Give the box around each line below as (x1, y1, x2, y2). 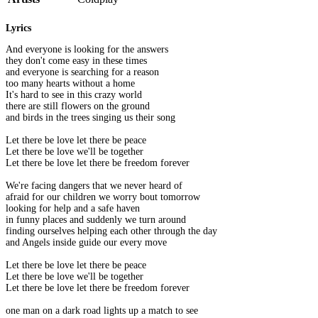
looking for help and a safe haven (6, 203, 140, 214)
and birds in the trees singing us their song (6, 112, 175, 124)
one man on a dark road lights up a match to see (6, 305, 198, 317)
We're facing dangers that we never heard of (6, 180, 182, 192)
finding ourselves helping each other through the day (6, 226, 217, 237)
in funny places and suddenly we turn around (6, 214, 186, 226)
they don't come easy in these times (6, 55, 147, 67)
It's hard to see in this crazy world (6, 89, 142, 101)
